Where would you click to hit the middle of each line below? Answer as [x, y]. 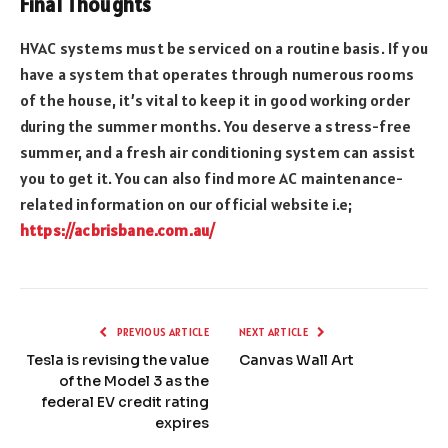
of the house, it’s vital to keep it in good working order [215, 100]
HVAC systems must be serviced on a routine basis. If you [224, 48]
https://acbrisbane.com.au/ [118, 230]
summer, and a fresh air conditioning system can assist [218, 152]
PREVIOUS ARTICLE [161, 332]
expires [182, 423]
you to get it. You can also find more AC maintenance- [212, 178]
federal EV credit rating [125, 402]
